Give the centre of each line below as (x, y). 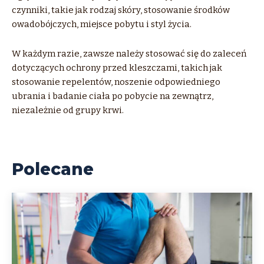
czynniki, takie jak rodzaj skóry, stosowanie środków (121, 10)
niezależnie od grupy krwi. (68, 110)
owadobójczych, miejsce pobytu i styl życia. (102, 24)
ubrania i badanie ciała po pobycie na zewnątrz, (113, 96)
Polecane (53, 169)
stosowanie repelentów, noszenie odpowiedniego (116, 82)
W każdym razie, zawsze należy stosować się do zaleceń (129, 53)
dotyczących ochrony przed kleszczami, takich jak (117, 67)
